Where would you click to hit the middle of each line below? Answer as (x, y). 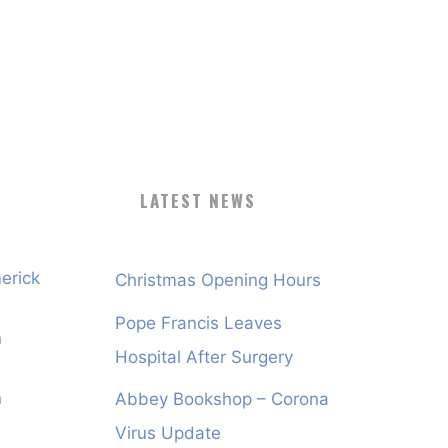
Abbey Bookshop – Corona (221, 399)
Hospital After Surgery (203, 356)
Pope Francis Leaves (198, 322)
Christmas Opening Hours (217, 280)
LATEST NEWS (198, 200)
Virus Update (167, 433)
